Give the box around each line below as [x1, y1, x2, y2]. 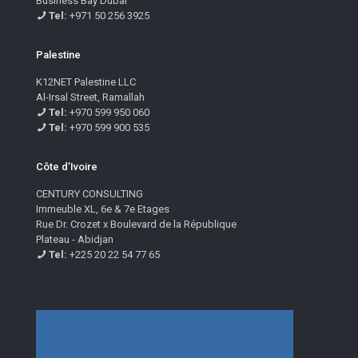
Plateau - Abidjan [36, 233, 113, 246]
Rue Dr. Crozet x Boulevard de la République [36, 218, 237, 231]
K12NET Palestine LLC [36, 76, 136, 89]
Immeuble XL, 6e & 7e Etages [36, 203, 169, 216]
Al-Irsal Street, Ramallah [36, 91, 145, 104]
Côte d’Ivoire [36, 161, 97, 173]
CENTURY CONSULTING [36, 188, 143, 201]
